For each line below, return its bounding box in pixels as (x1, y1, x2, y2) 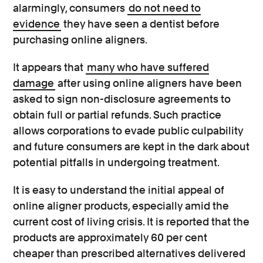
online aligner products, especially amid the (13, 200, 230, 212)
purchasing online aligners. (13, 33, 148, 46)
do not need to (129, 2, 201, 14)
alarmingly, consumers (13, 2, 128, 14)
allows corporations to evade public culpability (13, 124, 244, 137)
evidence (13, 18, 60, 30)
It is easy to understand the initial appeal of (13, 184, 225, 196)
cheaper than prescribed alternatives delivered (13, 247, 246, 259)
